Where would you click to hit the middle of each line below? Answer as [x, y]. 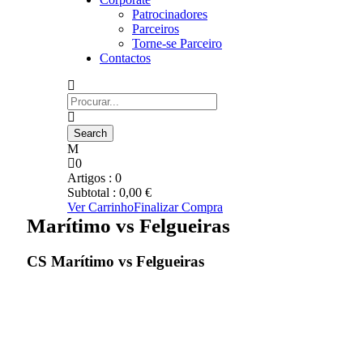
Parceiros [156, 29]
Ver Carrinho [100, 207]
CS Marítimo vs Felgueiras [115, 261]
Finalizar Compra [178, 207]
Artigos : [91, 178]
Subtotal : [93, 192]
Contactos [125, 58]
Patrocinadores [170, 14]
